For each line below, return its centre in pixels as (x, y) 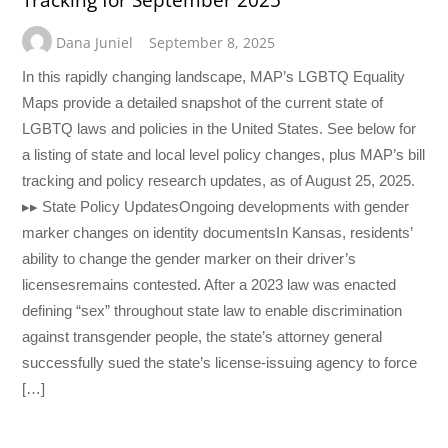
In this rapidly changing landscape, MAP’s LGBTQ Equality (214, 76)
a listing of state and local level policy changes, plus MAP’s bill (224, 154)
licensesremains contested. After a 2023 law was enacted (209, 284)
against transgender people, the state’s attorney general (202, 336)
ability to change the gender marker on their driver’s (189, 258)
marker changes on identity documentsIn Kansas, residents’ (217, 232)
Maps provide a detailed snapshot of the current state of (203, 102)
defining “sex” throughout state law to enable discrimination (212, 310)
